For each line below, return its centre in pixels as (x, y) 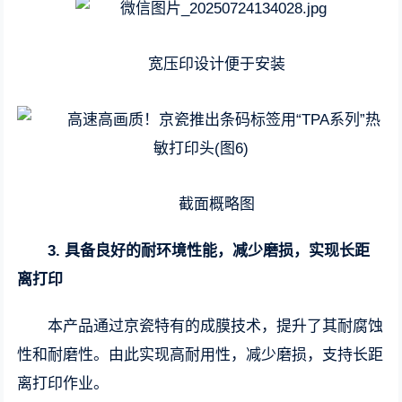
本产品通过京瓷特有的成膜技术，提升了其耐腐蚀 (216, 326)
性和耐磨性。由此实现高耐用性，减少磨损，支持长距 (201, 355)
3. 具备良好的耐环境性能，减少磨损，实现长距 (209, 251)
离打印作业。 (63, 384)
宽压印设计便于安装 (216, 64)
